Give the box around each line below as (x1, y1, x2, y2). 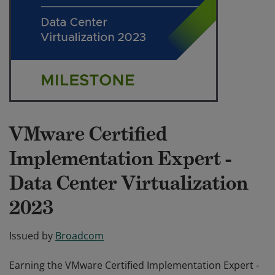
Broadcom (55, 229, 104, 242)
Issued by (9, 229, 53, 242)
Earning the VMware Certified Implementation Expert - (9, 258, 259, 272)
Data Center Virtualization (9, 171, 248, 195)
